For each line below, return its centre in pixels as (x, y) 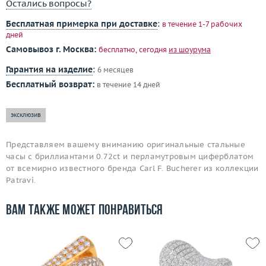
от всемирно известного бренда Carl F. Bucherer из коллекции (132, 168)
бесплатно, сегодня (134, 49)
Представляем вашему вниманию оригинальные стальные (126, 144)
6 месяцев (115, 69)
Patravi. (21, 180)
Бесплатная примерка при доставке (82, 23)
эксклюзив (26, 115)
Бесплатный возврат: (50, 84)
